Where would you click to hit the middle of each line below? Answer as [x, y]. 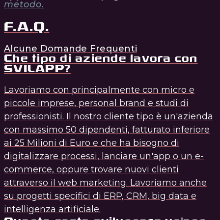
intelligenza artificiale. [52, 209]
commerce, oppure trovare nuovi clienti [91, 169]
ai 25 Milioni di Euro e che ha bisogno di [92, 143]
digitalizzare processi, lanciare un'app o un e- [104, 156]
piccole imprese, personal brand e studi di [96, 103]
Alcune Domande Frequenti [70, 48]
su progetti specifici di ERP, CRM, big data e [100, 196]
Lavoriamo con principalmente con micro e [99, 90]
